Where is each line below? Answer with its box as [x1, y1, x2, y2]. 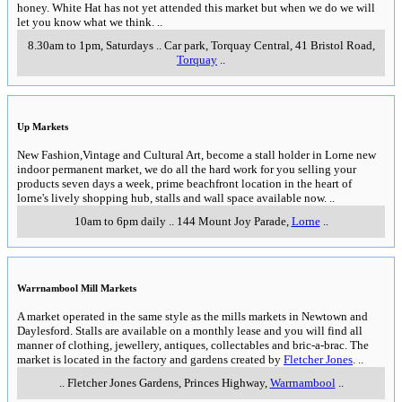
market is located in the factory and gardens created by [17, 353, 284, 367]
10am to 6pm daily [74, 214, 166, 229]
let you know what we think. [17, 15, 154, 29]
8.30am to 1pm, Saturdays [27, 39, 153, 52]
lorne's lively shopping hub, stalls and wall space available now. [17, 191, 327, 205]
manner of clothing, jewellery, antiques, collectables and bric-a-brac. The [17, 338, 369, 353]
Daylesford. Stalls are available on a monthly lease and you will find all [17, 324, 363, 338]
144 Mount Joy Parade [176, 214, 286, 229]
